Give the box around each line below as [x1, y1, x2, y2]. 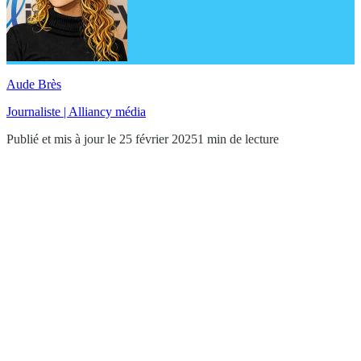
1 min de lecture [197, 131, 279, 146]
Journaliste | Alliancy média [6, 104, 146, 118]
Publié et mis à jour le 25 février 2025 [6, 131, 197, 146]
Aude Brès [6, 77, 61, 91]
